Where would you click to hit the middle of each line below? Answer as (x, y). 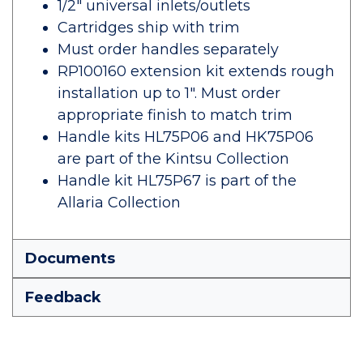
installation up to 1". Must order (169, 93)
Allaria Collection (119, 203)
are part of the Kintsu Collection (173, 159)
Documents (70, 258)
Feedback (63, 297)
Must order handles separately (168, 49)
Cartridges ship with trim (149, 28)
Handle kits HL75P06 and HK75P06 (186, 137)
